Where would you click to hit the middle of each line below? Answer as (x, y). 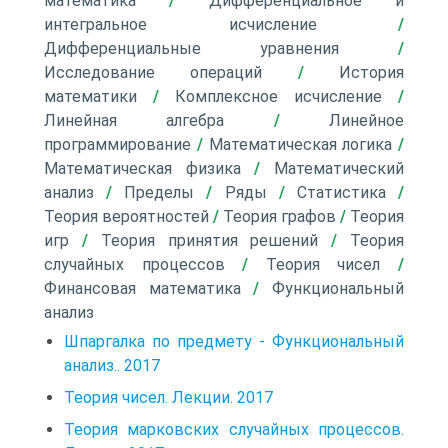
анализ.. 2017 (112, 365)
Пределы (159, 192)
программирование (117, 144)
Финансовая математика (142, 288)
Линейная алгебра (134, 120)
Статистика (341, 192)
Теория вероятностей (126, 216)
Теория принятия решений (209, 240)
